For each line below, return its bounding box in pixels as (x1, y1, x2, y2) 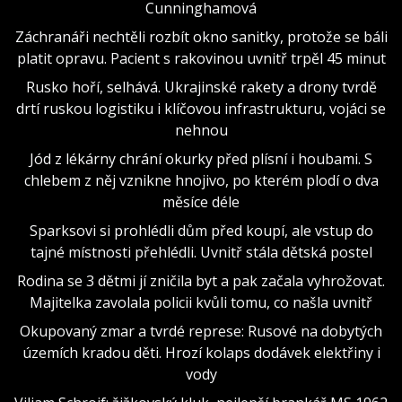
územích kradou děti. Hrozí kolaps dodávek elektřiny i (22, 342, 380, 363)
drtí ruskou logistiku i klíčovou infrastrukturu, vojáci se (16, 98, 386, 118)
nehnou (174, 119, 228, 140)
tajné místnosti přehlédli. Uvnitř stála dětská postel (30, 241, 372, 262)
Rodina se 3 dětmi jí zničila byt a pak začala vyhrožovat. (17, 270, 385, 291)
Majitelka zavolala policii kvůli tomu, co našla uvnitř (30, 292, 372, 312)
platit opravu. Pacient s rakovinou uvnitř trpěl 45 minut (16, 48, 386, 68)
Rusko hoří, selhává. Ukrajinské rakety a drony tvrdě (25, 76, 377, 97)
